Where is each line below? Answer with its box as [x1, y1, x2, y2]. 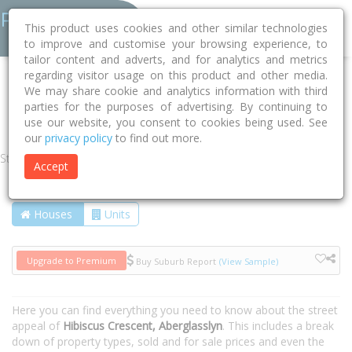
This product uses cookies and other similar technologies [24, 20, 328, 35]
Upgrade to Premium [27, 255, 116, 266]
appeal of [12, 318, 63, 333]
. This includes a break [222, 318, 334, 333]
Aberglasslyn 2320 [154, 81, 240, 95]
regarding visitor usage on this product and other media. [24, 68, 328, 82]
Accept [34, 159, 68, 174]
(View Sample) [219, 255, 278, 267]
